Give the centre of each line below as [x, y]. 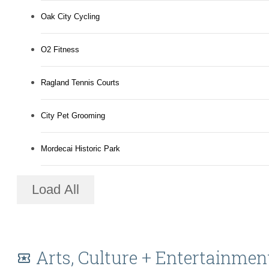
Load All [56, 189]
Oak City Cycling [70, 17]
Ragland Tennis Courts [80, 83]
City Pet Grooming [73, 116]
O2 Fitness [60, 50]
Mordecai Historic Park [80, 149]
